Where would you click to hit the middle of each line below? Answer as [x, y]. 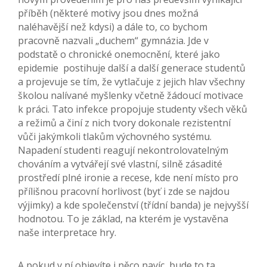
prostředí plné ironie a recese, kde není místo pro [128, 178]
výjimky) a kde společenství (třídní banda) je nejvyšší [133, 205]
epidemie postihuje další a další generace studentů [132, 68]
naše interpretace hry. [67, 233]
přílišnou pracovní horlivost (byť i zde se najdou [124, 192]
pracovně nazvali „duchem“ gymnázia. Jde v [113, 41]
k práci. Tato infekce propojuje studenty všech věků [133, 109]
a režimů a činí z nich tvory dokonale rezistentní [124, 123]
